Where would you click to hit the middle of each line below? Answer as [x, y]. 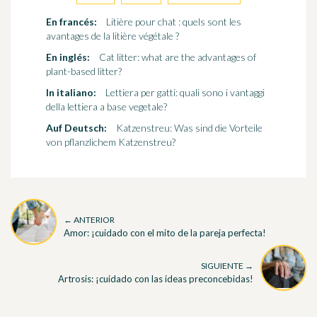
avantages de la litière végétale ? [113, 36]
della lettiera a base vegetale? [106, 107]
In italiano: [71, 93]
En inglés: [68, 57]
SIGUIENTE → [227, 265]
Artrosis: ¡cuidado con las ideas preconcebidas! [156, 278]
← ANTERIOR [89, 219]
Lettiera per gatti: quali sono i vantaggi [185, 93]
